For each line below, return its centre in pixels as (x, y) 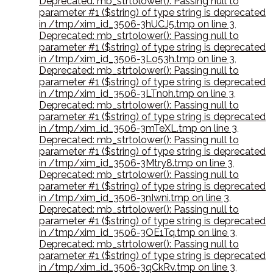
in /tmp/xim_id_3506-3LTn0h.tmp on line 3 (136, 94)
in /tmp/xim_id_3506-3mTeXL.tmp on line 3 (138, 129)
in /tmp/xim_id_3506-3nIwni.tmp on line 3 (134, 198)
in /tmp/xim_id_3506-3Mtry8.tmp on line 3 (136, 163)
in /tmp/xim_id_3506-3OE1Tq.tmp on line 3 (137, 233)
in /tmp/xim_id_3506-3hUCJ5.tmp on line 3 (137, 24)
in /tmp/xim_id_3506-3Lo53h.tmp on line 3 (137, 59)
